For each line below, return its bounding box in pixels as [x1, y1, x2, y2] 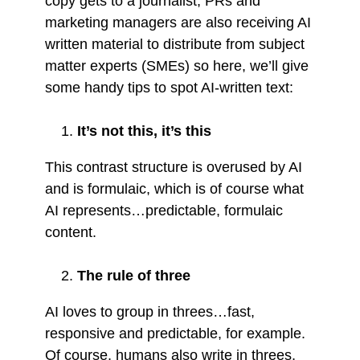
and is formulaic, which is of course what [45, 180, 304, 197]
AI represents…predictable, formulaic [45, 202, 283, 219]
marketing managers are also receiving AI [45, 14, 311, 31]
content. [45, 223, 96, 240]
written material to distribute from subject [45, 35, 305, 52]
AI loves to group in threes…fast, [45, 303, 255, 320]
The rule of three [77, 267, 190, 284]
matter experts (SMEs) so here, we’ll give [45, 57, 309, 74]
